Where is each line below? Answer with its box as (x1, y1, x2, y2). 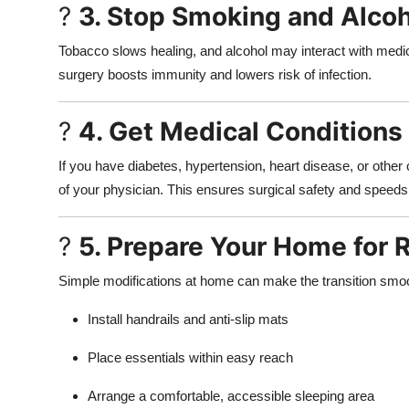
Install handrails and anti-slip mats (88, 310, 288, 327)
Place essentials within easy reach (88, 349, 293, 365)
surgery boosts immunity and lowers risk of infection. (58, 66, 372, 82)
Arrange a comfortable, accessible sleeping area (88, 387, 374, 404)
